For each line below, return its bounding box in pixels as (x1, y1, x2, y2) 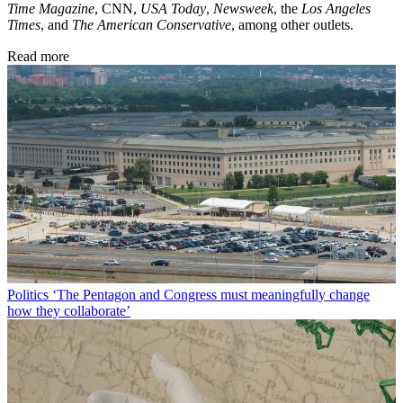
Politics (7, 287, 49, 303)
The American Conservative (72, 17, 231, 33)
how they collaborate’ (7, 303, 130, 319)
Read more (7, 49, 69, 65)
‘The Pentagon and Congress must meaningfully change (52, 287, 370, 303)
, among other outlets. (231, 17, 354, 33)
